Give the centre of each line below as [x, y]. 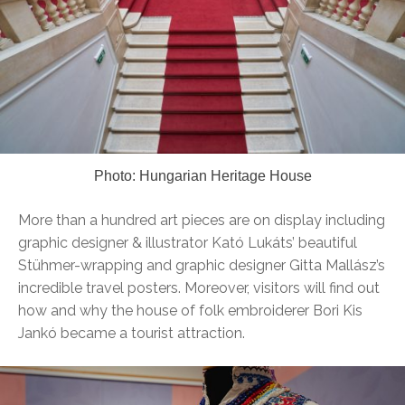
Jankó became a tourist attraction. [132, 333]
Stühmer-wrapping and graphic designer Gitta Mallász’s [202, 265]
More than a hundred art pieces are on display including [202, 220]
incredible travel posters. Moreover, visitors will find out [199, 287]
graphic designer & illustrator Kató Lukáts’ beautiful [188, 242]
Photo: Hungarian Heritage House [202, 175]
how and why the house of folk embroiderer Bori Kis [190, 310]
